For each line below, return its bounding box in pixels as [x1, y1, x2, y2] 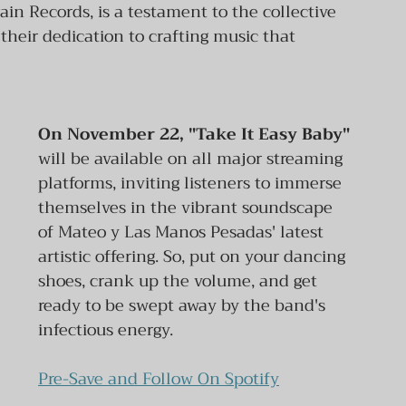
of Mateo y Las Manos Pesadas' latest [38, 217, 328, 246]
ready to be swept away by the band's [38, 291, 330, 320]
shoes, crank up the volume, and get [38, 266, 322, 295]
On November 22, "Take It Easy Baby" [38, 120, 354, 149]
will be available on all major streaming [38, 144, 347, 173]
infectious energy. [38, 315, 173, 344]
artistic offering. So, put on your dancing [38, 242, 350, 271]
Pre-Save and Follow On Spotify [38, 364, 279, 393]
